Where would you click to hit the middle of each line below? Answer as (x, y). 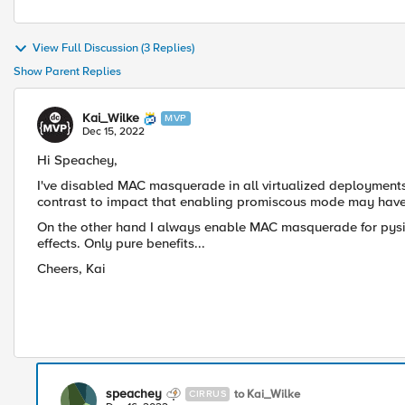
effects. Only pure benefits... (121, 243)
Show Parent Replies (67, 71)
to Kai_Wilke (267, 394)
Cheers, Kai (71, 268)
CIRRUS (207, 394)
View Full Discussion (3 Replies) (113, 48)
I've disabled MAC (93, 185)
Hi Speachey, (77, 160)
